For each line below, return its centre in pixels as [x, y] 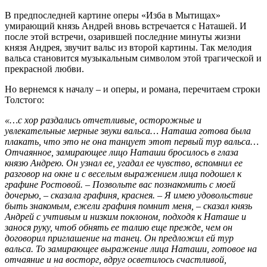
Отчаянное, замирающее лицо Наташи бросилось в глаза [122, 152]
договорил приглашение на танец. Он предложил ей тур [119, 238]
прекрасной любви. [44, 69]
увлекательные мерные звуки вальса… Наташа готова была [128, 131]
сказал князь [226, 206]
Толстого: [24, 100]
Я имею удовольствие [207, 195]
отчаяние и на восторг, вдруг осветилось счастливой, [116, 259]
